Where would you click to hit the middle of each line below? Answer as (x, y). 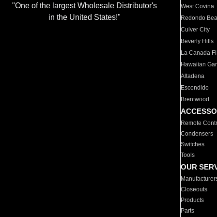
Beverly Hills (197, 41)
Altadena (193, 76)
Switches (193, 144)
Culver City (195, 30)
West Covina (198, 6)
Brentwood (195, 99)
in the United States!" (84, 17)
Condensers (197, 134)
